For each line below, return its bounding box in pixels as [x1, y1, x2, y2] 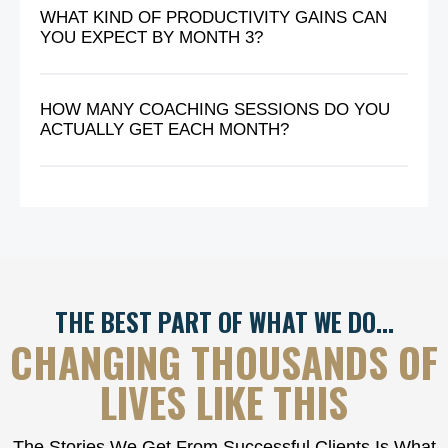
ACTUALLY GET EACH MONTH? [40, 119, 289, 139]
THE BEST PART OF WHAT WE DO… [54, 302, 394, 340]
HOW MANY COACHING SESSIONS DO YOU [40, 99, 390, 119]
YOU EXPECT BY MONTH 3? [40, 27, 263, 47]
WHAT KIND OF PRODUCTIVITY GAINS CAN [40, 7, 387, 27]
